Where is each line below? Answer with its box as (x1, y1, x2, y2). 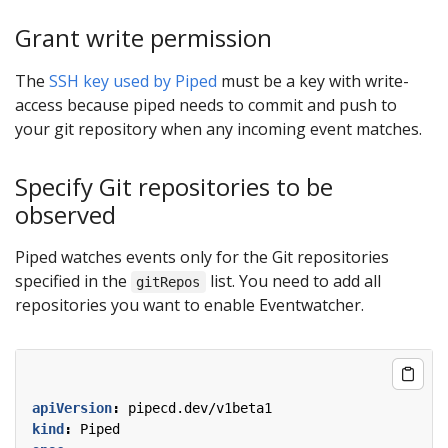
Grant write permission (15, 21, 272, 54)
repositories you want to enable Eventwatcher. (15, 294, 364, 317)
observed (15, 197, 116, 231)
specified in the (15, 270, 131, 293)
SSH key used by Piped (49, 69, 217, 92)
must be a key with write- (217, 69, 409, 92)
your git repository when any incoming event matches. (15, 117, 422, 140)
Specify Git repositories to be (15, 169, 333, 203)
